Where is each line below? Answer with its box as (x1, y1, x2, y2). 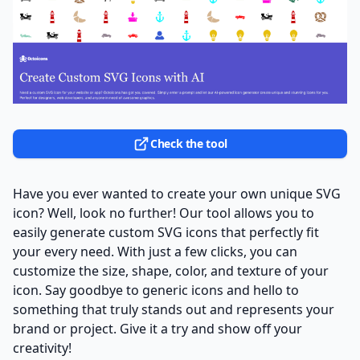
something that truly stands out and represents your (13, 300, 334, 318)
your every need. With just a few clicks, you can (13, 242, 297, 260)
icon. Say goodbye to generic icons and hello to (13, 280, 299, 299)
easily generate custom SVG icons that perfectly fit (13, 223, 319, 241)
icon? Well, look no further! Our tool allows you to (13, 203, 314, 222)
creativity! (13, 338, 72, 357)
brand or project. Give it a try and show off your (13, 319, 302, 337)
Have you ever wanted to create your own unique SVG (13, 184, 341, 202)
